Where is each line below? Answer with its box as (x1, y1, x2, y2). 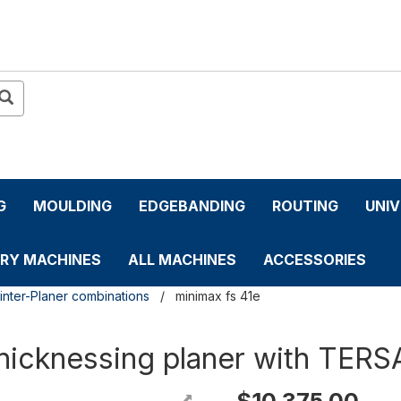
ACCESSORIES (263, 251, 366, 269)
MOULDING (33, 197, 112, 216)
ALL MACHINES (128, 251, 236, 269)
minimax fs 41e (175, 288, 260, 304)
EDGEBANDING (139, 197, 245, 216)
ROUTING (272, 197, 338, 216)
